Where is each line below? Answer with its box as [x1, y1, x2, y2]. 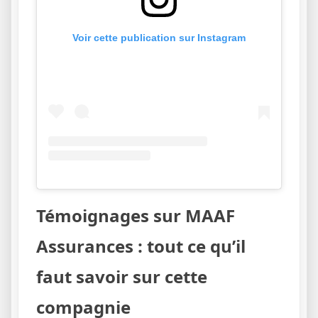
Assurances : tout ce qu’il [36, 234, 246, 258]
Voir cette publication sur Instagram [72, 32, 246, 44]
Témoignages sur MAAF [36, 203, 235, 227]
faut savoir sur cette [36, 264, 207, 288]
